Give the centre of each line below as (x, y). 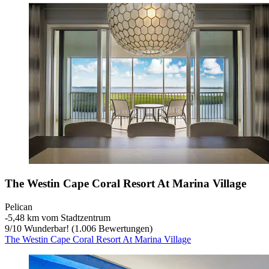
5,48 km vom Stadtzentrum (59, 217)
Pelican (19, 207)
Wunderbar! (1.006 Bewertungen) (87, 228)
